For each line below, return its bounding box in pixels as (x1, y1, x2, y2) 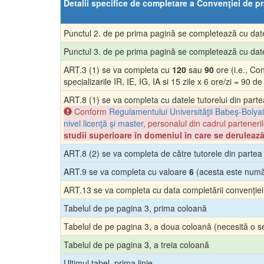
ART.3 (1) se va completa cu (64, 64, 172, 75)
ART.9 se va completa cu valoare (64, 166, 189, 177)
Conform (72, 105, 109, 117)
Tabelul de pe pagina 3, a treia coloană (64, 239, 209, 250)
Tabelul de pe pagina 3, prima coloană (64, 202, 207, 214)
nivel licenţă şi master (64, 117, 143, 129)
